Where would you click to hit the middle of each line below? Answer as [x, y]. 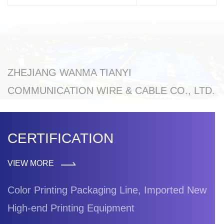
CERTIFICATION [60, 138]
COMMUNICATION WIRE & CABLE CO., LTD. [111, 90]
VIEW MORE [32, 163]
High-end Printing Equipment [71, 208]
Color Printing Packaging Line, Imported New [107, 190]
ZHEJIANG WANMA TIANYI [69, 72]
